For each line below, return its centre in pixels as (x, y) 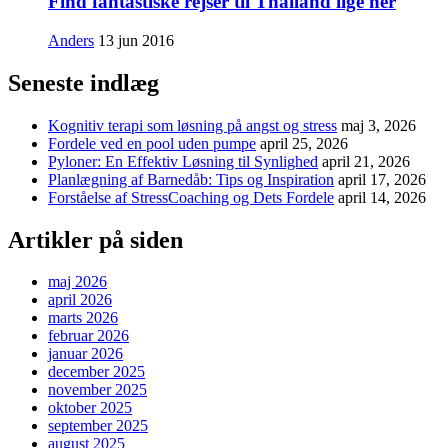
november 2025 (97, 390)
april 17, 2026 (382, 179)
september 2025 (98, 426)
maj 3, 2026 (378, 125)
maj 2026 (77, 282)
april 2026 (80, 300)
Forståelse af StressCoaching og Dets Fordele (191, 197)
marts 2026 (83, 318)
